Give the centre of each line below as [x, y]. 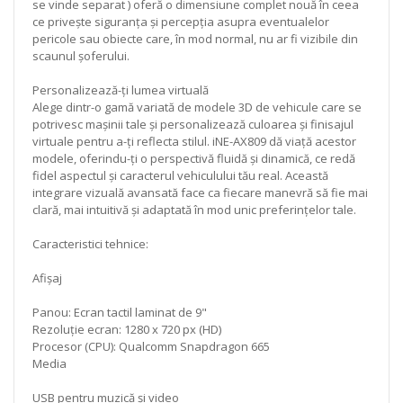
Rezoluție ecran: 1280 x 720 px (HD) [127, 329]
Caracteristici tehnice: [90, 243]
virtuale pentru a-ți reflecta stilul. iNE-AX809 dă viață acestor [194, 141]
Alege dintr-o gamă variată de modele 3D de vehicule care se [197, 107]
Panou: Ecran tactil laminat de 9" [120, 312]
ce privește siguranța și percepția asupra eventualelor [181, 21]
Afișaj [47, 278]
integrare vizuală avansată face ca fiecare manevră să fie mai [200, 192]
